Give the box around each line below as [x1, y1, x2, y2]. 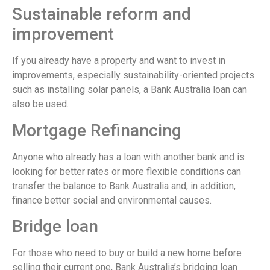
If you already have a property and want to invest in [12, 55, 225, 67]
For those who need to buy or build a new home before [12, 246, 242, 259]
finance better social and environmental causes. [12, 194, 212, 206]
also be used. [12, 98, 69, 110]
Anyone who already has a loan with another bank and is [12, 151, 245, 163]
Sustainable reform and [12, 4, 191, 25]
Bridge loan [12, 216, 98, 236]
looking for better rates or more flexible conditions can [12, 165, 241, 177]
